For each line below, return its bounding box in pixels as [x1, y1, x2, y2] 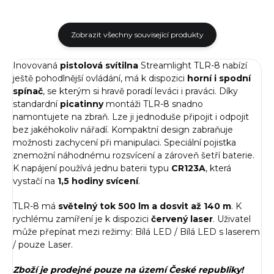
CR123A [171, 162, 206, 174]
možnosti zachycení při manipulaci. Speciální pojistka [13, 136, 236, 148]
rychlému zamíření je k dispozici [13, 213, 151, 224]
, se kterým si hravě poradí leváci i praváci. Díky [43, 85, 238, 97]
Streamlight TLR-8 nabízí [138, 59, 247, 71]
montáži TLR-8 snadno [103, 98, 203, 109]
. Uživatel [213, 213, 251, 224]
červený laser [151, 213, 213, 224]
